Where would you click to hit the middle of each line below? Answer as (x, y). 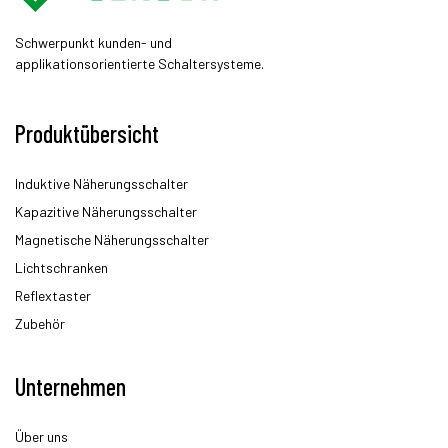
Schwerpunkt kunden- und (93, 42)
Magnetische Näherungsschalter (112, 239)
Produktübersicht (87, 133)
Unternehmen (70, 386)
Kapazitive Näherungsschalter (106, 211)
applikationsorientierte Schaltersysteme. (139, 63)
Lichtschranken (61, 267)
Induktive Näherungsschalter (101, 183)
